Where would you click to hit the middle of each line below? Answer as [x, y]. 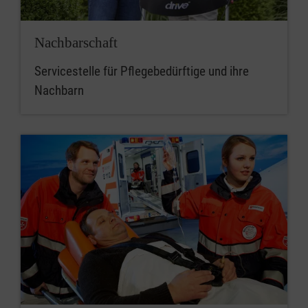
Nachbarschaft [76, 42]
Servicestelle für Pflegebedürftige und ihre [142, 71]
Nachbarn [59, 90]
